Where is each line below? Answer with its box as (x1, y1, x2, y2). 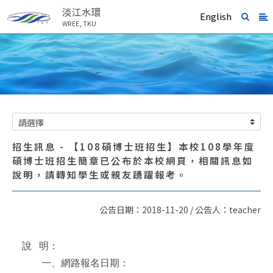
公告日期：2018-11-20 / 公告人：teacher (99, 204, 261, 216)
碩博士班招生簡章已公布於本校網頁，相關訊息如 (12, 154, 253, 167)
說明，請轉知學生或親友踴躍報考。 (12, 168, 188, 181)
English (200, 9, 232, 23)
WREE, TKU (62, 18, 96, 28)
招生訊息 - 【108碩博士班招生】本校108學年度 (12, 140, 255, 153)
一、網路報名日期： (41, 258, 129, 268)
